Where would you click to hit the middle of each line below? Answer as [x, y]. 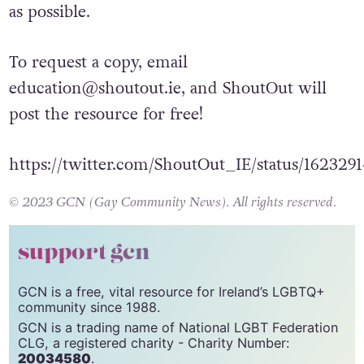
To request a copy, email [98, 123]
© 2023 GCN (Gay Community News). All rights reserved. [172, 262]
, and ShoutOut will [253, 149]
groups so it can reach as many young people [175, 47]
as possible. [49, 73]
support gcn [84, 313]
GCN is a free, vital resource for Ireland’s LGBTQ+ [171, 352]
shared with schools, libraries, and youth [160, 21]
